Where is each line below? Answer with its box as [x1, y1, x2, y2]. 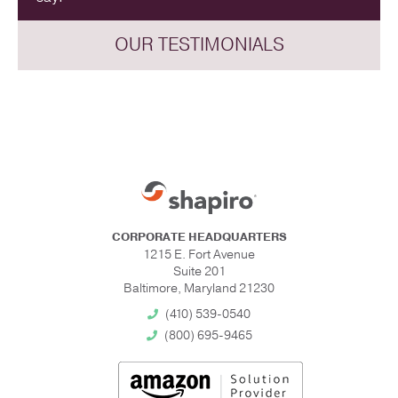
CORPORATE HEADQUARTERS [111, 229, 287, 246]
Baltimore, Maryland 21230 [123, 280, 275, 298]
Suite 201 [172, 263, 226, 281]
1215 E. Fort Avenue [143, 246, 255, 264]
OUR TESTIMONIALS [114, 32, 284, 57]
